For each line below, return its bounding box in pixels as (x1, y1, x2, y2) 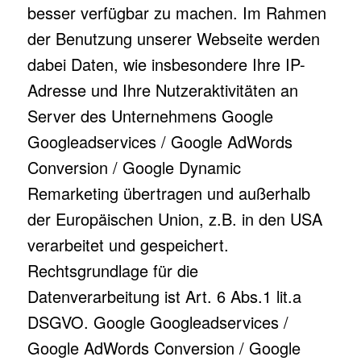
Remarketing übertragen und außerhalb (27, 181, 310, 205)
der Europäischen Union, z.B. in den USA (27, 207, 322, 230)
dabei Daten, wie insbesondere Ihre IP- (27, 52, 305, 76)
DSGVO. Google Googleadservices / (27, 310, 288, 334)
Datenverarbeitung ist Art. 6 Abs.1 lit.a (27, 284, 301, 308)
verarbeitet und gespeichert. (27, 233, 229, 256)
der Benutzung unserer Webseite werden (27, 27, 320, 50)
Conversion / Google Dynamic (27, 156, 241, 179)
